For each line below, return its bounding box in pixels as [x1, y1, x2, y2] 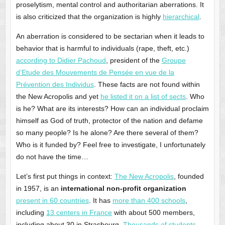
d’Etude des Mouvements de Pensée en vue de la [16, 68, 174, 76]
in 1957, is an [16, 184, 61, 192]
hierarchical [162, 12, 199, 21]
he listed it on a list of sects [100, 92, 186, 100]
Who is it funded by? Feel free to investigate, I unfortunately [16, 140, 205, 149]
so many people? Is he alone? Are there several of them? [16, 128, 198, 137]
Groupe [161, 56, 186, 64]
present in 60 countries [16, 196, 89, 204]
